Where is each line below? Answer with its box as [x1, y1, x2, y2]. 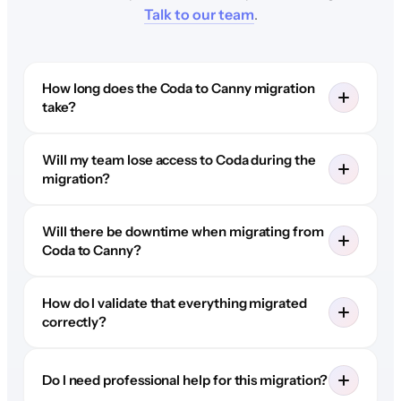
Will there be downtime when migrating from [41, 222, 324, 240]
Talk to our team [143, 4, 254, 23]
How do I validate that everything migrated [41, 294, 307, 311]
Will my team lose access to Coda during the [41, 150, 316, 168]
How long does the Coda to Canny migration [41, 79, 315, 97]
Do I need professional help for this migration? [41, 371, 328, 389]
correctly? [41, 312, 107, 330]
